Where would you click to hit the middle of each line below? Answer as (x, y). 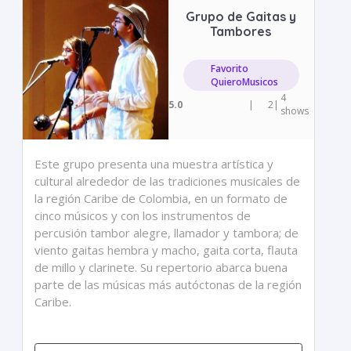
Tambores (241, 31)
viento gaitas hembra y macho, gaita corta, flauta (166, 250)
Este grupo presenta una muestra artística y (154, 164)
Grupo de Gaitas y (241, 16)
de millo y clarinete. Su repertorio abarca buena (161, 267)
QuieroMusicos (245, 82)
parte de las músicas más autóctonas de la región (168, 284)
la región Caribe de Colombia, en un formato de (161, 198)
